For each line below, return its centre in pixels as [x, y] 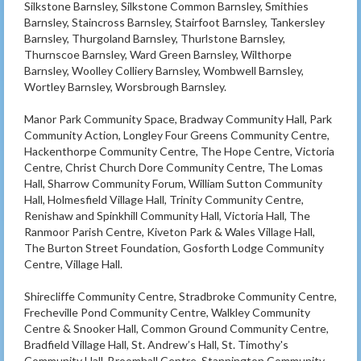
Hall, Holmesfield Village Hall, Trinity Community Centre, [164, 199]
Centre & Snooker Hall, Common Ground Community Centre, [176, 328]
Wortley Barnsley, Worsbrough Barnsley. [125, 86]
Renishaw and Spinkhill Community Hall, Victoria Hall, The [167, 215]
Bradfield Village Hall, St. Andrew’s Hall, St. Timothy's [156, 344]
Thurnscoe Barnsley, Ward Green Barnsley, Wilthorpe [158, 54]
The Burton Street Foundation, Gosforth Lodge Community [174, 247]
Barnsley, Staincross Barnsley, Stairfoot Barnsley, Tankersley [174, 22]
